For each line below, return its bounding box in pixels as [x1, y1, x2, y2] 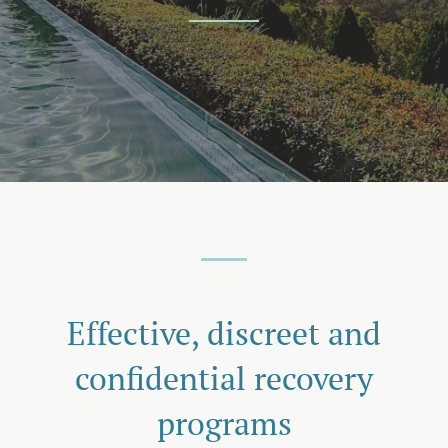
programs [156, 402, 292, 444]
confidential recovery [75, 357, 373, 399]
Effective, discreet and [67, 312, 381, 354]
